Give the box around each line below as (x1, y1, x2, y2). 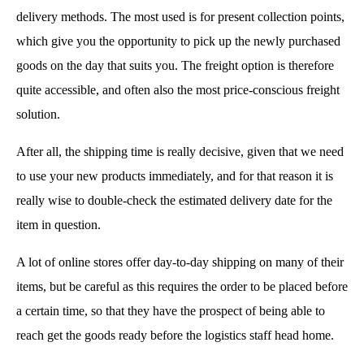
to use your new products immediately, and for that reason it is (16, 168, 333, 183)
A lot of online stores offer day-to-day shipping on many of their (16, 254, 344, 269)
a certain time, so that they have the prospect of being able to (16, 303, 325, 318)
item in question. (16, 217, 101, 232)
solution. (16, 106, 60, 121)
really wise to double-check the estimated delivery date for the (16, 193, 332, 207)
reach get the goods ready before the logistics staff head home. (16, 327, 334, 342)
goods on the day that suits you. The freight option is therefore (16, 58, 334, 72)
